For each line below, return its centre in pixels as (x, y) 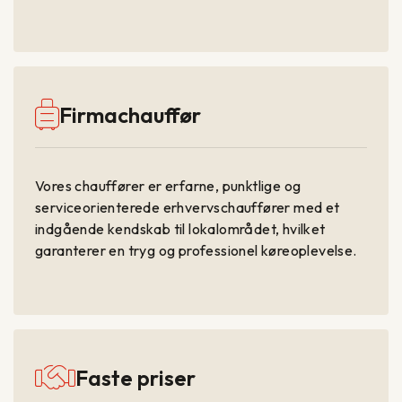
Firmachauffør (131, 115)
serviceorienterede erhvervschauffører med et (188, 208)
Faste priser (136, 378)
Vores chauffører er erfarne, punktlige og (168, 186)
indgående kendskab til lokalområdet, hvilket (180, 229)
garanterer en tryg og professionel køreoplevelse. (196, 251)
